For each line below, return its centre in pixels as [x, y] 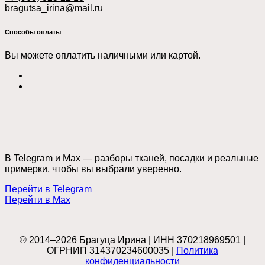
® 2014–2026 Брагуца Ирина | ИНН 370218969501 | [132, 240]
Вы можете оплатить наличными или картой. [103, 56]
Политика [197, 251]
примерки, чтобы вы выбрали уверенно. [93, 169]
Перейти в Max [38, 200]
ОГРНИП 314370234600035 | [112, 251]
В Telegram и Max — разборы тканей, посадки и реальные [132, 159]
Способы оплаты [33, 32]
